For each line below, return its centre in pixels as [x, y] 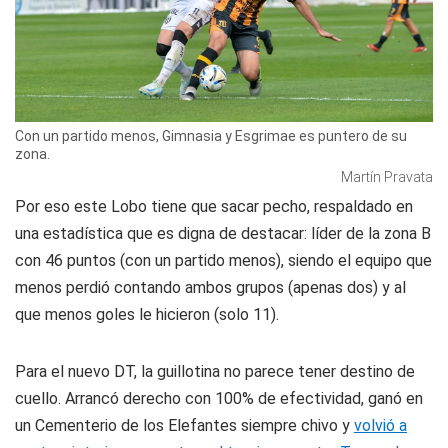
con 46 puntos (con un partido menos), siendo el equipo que [223, 261]
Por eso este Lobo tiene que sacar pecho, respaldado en [214, 207]
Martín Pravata [387, 177]
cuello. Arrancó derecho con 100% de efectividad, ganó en [219, 399]
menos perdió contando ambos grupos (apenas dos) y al [210, 288]
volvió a [380, 426]
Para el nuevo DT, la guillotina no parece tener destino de [215, 372]
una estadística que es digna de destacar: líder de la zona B [223, 234]
